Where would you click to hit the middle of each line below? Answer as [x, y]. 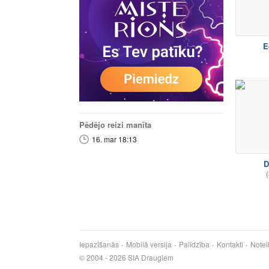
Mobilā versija [149, 244]
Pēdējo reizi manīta [115, 125]
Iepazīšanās [99, 244]
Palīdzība [194, 244]
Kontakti [230, 244]
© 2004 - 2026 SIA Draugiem [126, 257]
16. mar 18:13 [114, 139]
